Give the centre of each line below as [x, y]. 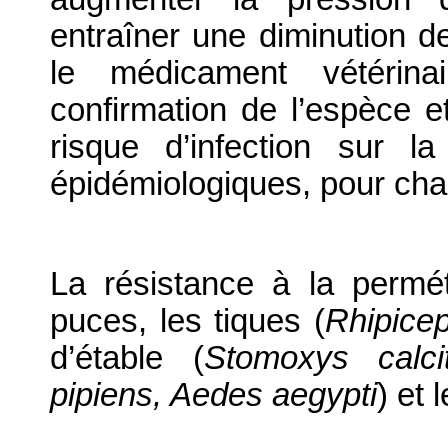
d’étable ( [127, 358]
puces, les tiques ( [187, 321]
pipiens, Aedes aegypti [213, 395]
